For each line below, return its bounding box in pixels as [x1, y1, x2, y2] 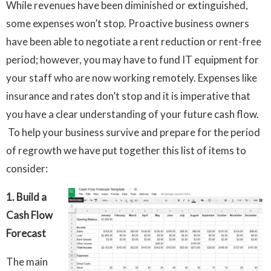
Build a [16, 191, 47, 204]
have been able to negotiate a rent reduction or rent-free [6, 35, 261, 48]
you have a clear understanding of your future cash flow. [6, 108, 259, 121]
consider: [6, 162, 84, 175]
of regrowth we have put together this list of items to [6, 144, 246, 157]
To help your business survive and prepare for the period [6, 126, 260, 139]
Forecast [6, 227, 46, 240]
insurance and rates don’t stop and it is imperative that [6, 90, 250, 103]
